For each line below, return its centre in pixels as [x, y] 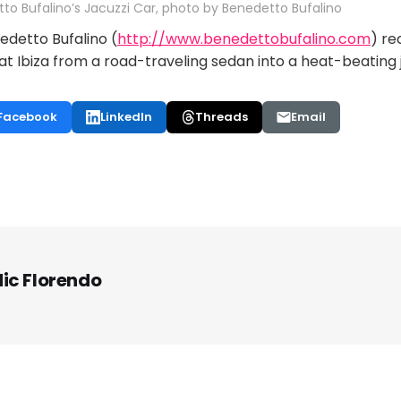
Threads [222, 117]
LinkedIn [126, 117]
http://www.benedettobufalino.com [244, 39]
